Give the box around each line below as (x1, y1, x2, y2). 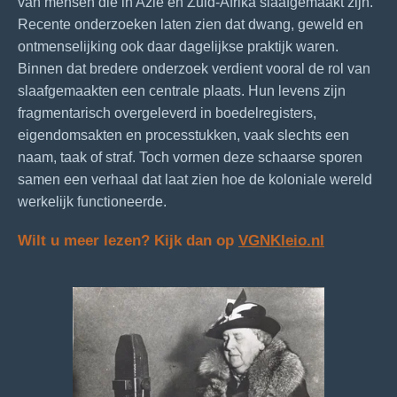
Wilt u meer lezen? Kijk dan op (18, 230, 238, 249)
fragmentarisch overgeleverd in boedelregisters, (18, 105, 316, 121)
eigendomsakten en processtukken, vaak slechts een (18, 127, 349, 143)
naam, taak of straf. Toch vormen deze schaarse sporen (18, 149, 362, 165)
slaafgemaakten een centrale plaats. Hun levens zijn (18, 82, 346, 98)
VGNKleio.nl (238, 230, 324, 249)
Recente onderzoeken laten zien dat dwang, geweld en (18, 16, 363, 32)
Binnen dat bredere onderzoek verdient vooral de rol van (18, 60, 370, 76)
